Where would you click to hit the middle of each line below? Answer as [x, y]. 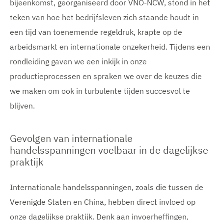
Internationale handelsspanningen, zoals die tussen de [107, 187]
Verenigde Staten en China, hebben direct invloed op [103, 202]
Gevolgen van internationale [71, 138]
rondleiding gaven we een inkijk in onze [78, 61]
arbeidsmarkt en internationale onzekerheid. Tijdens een [110, 47]
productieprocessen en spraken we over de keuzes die [106, 76]
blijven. [22, 106]
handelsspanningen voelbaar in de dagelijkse [109, 150]
